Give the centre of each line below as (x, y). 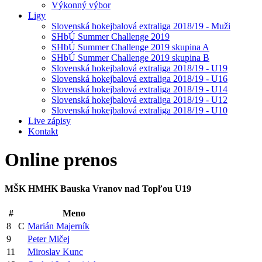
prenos (90, 160)
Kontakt (43, 131)
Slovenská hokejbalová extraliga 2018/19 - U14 (139, 89)
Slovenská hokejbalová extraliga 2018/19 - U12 (139, 99)
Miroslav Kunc (55, 251)
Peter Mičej (49, 239)
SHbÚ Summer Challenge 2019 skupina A (130, 47)
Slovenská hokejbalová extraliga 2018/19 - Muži (141, 26)
